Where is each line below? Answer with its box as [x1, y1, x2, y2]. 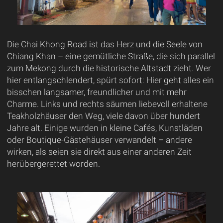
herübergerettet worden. [6, 158, 100, 169]
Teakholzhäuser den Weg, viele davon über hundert [6, 111, 200, 121]
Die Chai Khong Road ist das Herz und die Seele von [6, 39, 203, 49]
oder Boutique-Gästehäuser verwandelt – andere [6, 134, 192, 145]
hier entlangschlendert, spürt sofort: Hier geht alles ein [6, 75, 214, 85]
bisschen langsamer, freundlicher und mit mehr [6, 87, 187, 97]
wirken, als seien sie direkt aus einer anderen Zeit [6, 146, 192, 157]
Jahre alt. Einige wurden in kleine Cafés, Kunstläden [6, 122, 203, 133]
